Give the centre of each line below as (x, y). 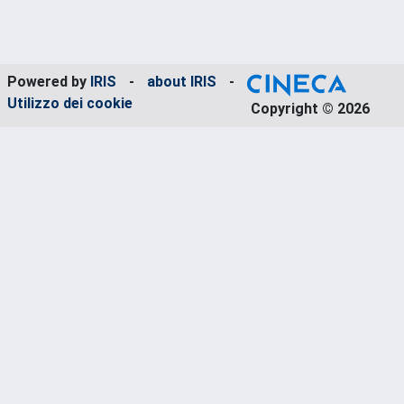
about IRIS (182, 82)
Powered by (49, 82)
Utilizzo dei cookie (70, 103)
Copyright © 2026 (310, 109)
